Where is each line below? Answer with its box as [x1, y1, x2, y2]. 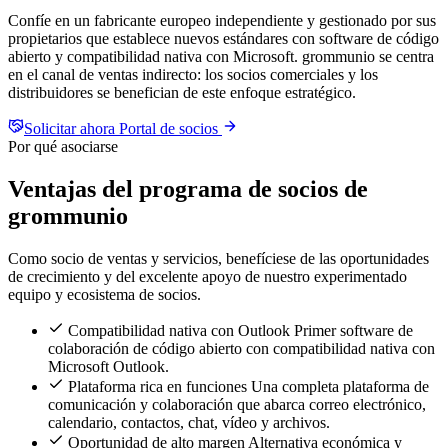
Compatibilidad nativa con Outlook [68, 321, 290, 339]
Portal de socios [119, 120, 218, 138]
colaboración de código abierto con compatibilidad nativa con [48, 339, 435, 357]
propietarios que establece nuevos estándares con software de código [8, 30, 439, 48]
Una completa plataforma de [251, 377, 429, 395]
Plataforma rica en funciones [68, 377, 247, 395]
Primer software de [294, 321, 413, 339]
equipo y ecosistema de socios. [8, 285, 201, 303]
